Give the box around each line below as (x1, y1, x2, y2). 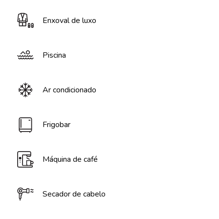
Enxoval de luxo (43, 15, 96, 26)
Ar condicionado (43, 85, 96, 95)
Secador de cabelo (43, 189, 106, 199)
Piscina (43, 50, 66, 61)
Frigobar (43, 119, 70, 130)
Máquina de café (43, 154, 98, 165)
